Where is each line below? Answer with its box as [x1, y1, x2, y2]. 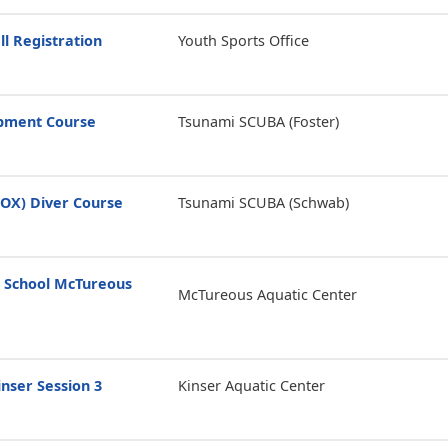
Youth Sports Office [177, 31, 309, 50]
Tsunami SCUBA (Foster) [177, 112, 339, 131]
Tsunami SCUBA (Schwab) [177, 193, 349, 212]
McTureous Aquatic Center [177, 284, 357, 304]
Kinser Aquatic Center [177, 376, 325, 395]
